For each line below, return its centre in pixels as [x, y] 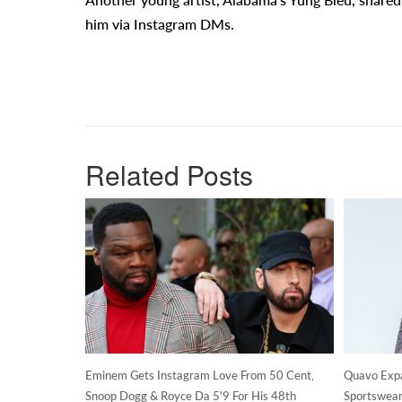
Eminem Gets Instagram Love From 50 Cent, [199, 376]
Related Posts [169, 174]
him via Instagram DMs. [159, 24]
